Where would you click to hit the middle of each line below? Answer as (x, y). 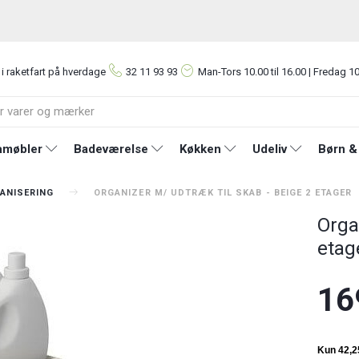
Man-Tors (221, 72)
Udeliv (269, 149)
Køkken (200, 149)
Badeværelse (111, 149)
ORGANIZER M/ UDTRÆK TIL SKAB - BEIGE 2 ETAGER (223, 192)
